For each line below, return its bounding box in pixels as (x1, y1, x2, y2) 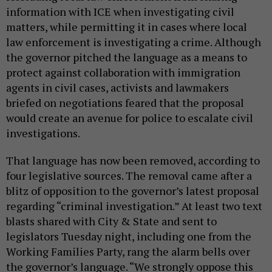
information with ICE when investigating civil (6, 4, 234, 19)
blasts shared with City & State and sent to (6, 214, 217, 229)
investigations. (6, 126, 80, 141)
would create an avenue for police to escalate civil (6, 110, 253, 126)
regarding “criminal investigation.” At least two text (6, 199, 262, 214)
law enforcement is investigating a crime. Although (6, 35, 261, 50)
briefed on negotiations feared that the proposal (6, 95, 244, 110)
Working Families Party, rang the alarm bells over (6, 244, 250, 259)
